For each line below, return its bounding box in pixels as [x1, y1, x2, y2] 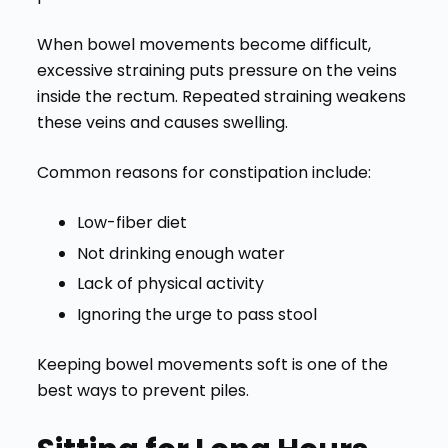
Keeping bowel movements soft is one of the [36, 353, 388, 377]
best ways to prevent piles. [36, 379, 249, 403]
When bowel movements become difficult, [36, 32, 371, 56]
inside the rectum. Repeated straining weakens [36, 84, 406, 108]
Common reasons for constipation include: [36, 160, 371, 184]
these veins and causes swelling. [36, 110, 288, 134]
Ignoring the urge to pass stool [76, 303, 317, 327]
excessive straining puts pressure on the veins [36, 58, 397, 82]
